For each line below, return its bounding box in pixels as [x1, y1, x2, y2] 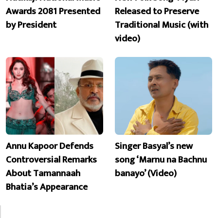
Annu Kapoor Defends [6, 138, 93, 154]
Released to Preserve [115, 3, 199, 19]
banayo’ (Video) [115, 165, 177, 182]
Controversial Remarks [6, 152, 97, 168]
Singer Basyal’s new [115, 138, 193, 154]
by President [6, 17, 56, 33]
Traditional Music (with [115, 17, 208, 33]
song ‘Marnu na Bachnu [115, 152, 207, 168]
